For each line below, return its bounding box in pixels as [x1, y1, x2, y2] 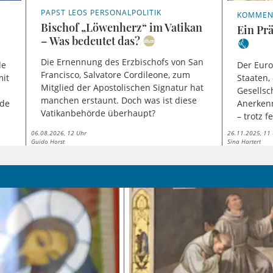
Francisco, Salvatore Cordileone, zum [40, 69, 190, 81]
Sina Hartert [227, 136, 261, 146]
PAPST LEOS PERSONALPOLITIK [40, 7, 161, 18]
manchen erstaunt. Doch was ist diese [40, 94, 197, 107]
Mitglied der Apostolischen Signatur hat [40, 82, 204, 94]
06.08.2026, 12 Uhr [30, 128, 87, 137]
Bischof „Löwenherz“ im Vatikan [40, 19, 202, 35]
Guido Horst [30, 136, 65, 146]
